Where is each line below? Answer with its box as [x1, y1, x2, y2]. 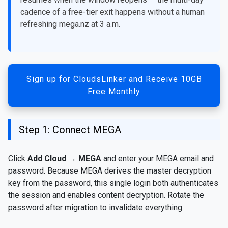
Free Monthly [88, 86, 140, 96]
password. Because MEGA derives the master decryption [8, 165, 211, 176]
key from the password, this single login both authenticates [8, 178, 218, 188]
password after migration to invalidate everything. [8, 202, 184, 212]
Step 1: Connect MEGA [19, 123, 121, 136]
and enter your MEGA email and [101, 153, 214, 163]
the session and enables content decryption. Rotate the [8, 190, 204, 200]
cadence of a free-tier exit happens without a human [20, 7, 205, 17]
